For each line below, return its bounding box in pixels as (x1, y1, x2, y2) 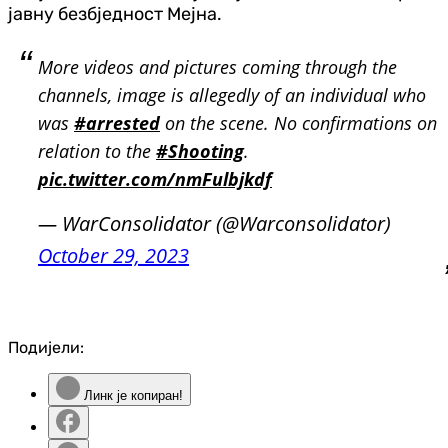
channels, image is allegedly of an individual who (38, 82, 426, 107)
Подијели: (8, 337, 84, 357)
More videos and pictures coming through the (38, 54, 397, 79)
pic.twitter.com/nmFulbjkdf (38, 166, 272, 191)
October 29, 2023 (38, 241, 189, 269)
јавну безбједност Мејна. (8, 2, 222, 25)
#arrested (74, 110, 160, 135)
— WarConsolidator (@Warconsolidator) (38, 209, 391, 237)
